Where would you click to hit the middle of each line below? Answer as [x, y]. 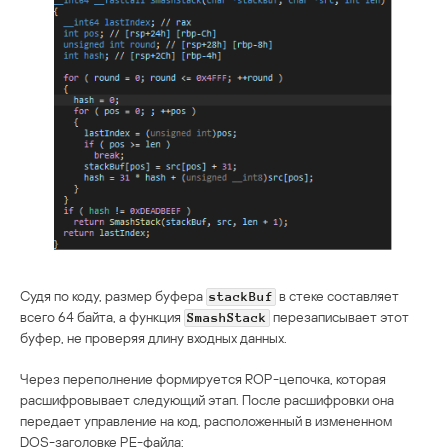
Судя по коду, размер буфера [113, 295]
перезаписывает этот [339, 316]
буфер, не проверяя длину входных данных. [153, 337]
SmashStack [227, 317]
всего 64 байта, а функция [102, 316]
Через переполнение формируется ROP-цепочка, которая [203, 378]
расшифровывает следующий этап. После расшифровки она [207, 399]
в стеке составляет [337, 295]
